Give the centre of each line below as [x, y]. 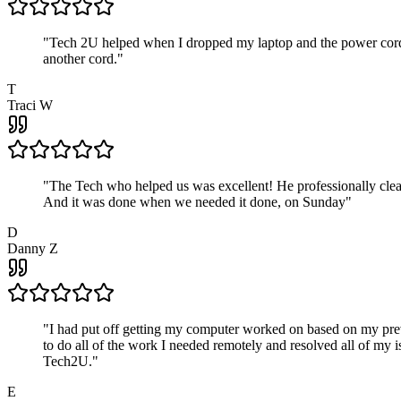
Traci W [30, 106]
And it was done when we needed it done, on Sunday [194, 202]
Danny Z [33, 249]
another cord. [80, 59]
